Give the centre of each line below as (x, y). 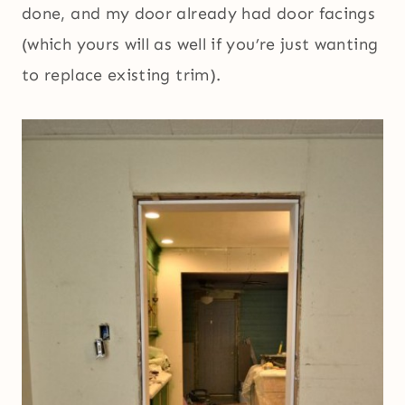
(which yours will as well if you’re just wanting (200, 45)
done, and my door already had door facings (199, 14)
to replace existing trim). (122, 75)
